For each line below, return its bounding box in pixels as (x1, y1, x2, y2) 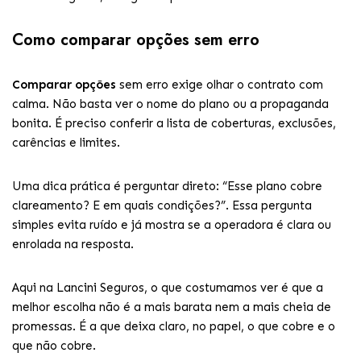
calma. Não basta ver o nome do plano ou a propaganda (12, 97, 329, 111)
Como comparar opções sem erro (12, 28, 259, 52)
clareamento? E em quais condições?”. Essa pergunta (12, 198, 312, 213)
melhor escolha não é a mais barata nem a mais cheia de (12, 300, 331, 314)
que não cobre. (12, 338, 96, 353)
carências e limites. (12, 135, 120, 150)
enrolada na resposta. (12, 237, 134, 251)
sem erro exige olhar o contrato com (116, 77, 323, 92)
